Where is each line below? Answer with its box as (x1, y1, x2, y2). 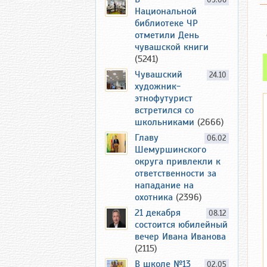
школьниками (135, 116, 194, 128)
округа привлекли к (135, 156, 221, 167)
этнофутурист (135, 92, 193, 104)
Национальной (135, 5, 197, 17)
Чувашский (135, 69, 182, 80)
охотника (135, 191, 173, 203)
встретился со (135, 104, 194, 116)
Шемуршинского (135, 144, 206, 156)
